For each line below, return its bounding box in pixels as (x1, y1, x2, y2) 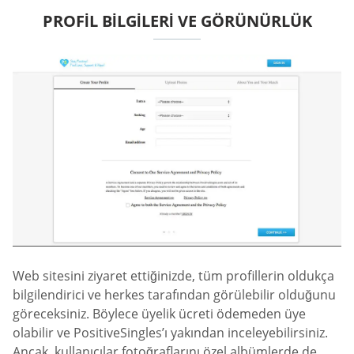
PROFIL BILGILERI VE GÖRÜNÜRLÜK (42, 9, 312, 32)
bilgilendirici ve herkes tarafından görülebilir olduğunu (13, 286, 336, 304)
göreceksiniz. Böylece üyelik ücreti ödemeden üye (13, 305, 306, 323)
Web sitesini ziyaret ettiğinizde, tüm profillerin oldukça (13, 267, 334, 285)
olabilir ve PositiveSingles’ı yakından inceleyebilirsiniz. (13, 324, 328, 342)
